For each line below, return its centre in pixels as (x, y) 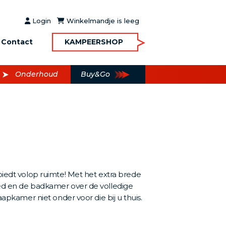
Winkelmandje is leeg (102, 20)
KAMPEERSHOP (94, 42)
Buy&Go (95, 74)
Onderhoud (37, 74)
